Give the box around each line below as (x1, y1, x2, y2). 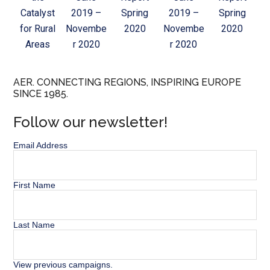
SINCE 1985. (13, 87, 69, 99)
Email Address (13, 140, 68, 150)
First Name (13, 180, 56, 190)
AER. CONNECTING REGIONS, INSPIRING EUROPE (13, 76, 242, 88)
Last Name (13, 219, 55, 230)
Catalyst (20, 7, 55, 19)
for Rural (20, 22, 56, 34)
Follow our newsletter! (13, 113, 168, 131)
